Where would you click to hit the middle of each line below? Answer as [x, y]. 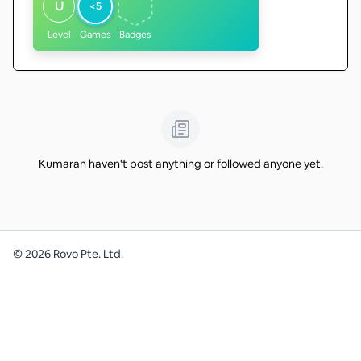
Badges [135, 35]
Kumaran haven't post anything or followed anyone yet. [180, 164]
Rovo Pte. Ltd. [87, 253]
